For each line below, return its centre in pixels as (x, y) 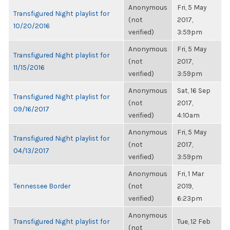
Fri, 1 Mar (190, 174)
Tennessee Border (42, 186)
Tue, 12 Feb (194, 221)
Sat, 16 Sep (194, 90)
